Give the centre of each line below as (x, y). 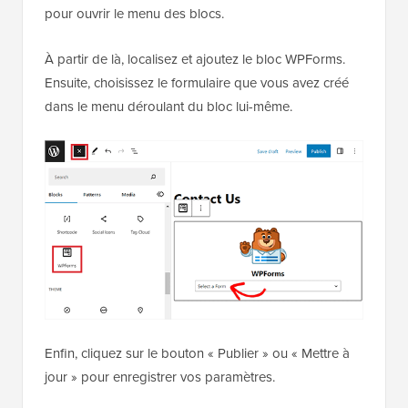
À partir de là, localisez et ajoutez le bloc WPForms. (195, 60)
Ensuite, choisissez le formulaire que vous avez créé (197, 83)
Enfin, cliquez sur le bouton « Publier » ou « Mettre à (197, 354)
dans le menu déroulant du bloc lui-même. (168, 107)
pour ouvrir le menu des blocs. (134, 14)
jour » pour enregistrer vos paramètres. (160, 377)
